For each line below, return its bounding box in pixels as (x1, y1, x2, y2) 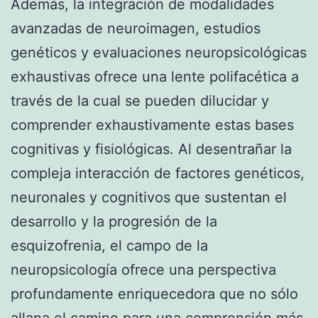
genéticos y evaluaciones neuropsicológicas (11, 43, 307, 61)
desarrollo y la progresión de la (11, 212, 217, 230)
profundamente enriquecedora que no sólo (11, 285, 298, 302)
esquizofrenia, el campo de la (11, 236, 208, 254)
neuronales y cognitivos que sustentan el (11, 188, 287, 206)
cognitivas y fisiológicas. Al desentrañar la (11, 140, 292, 158)
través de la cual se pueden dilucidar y (11, 92, 269, 109)
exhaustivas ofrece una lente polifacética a (11, 67, 299, 85)
